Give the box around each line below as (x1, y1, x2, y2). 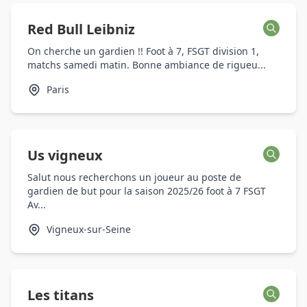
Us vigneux (27, 146, 103, 164)
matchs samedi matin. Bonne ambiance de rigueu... (27, 58, 266, 71)
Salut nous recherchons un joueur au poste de (27, 171, 241, 184)
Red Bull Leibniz (27, 20, 135, 38)
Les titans (27, 286, 94, 304)
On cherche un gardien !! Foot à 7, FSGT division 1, (27, 45, 259, 58)
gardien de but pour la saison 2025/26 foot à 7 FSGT (27, 184, 266, 197)
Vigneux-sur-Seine (47, 223, 131, 236)
